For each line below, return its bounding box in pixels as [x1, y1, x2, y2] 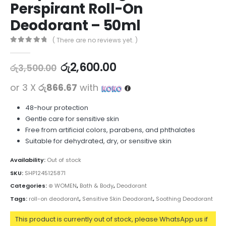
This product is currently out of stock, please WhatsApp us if [15, 214, 208, 224]
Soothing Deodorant [156, 195, 213, 203]
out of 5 [14, 45, 41, 51]
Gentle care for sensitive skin [25, 114, 119, 124]
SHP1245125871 [25, 168, 66, 177]
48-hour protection [25, 103, 88, 113]
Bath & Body [80, 182, 114, 190]
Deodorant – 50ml [10, 16, 141, 36]
